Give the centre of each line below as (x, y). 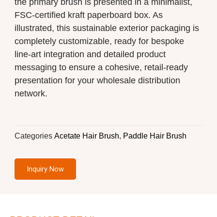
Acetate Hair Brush (87, 136)
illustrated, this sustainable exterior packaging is (107, 28)
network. (31, 93)
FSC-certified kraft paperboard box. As (89, 15)
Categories (33, 136)
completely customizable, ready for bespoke (99, 41)
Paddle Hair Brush (155, 136)
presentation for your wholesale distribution (97, 80)
